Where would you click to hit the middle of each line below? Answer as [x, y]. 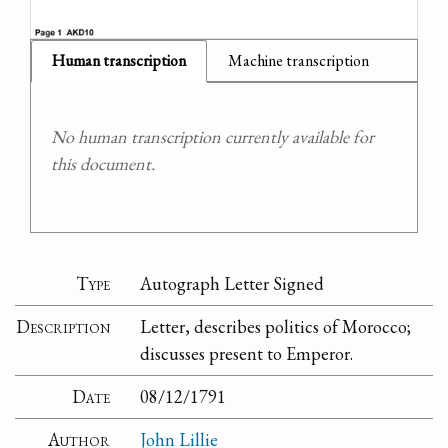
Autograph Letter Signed [232, 284]
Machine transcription [298, 60]
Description [63, 327]
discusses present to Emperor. [247, 354]
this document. [103, 163]
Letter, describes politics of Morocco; [276, 327]
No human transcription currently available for [212, 136]
